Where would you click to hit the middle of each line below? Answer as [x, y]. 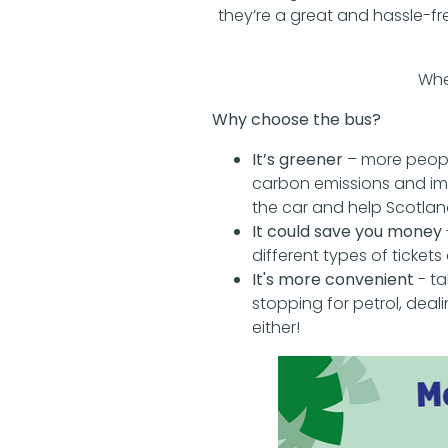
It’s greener [297, 159]
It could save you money [347, 231]
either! [276, 327]
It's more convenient [333, 279]
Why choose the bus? [296, 119]
